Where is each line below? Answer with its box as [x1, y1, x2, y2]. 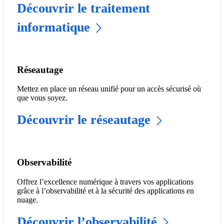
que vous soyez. [16, 93, 67, 102]
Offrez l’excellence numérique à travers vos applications [16, 177, 193, 186]
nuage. [16, 195, 38, 204]
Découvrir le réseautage [16, 112, 150, 127]
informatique [16, 19, 90, 34]
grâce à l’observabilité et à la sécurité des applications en [16, 186, 194, 195]
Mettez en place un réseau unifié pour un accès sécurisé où [16, 84, 201, 93]
